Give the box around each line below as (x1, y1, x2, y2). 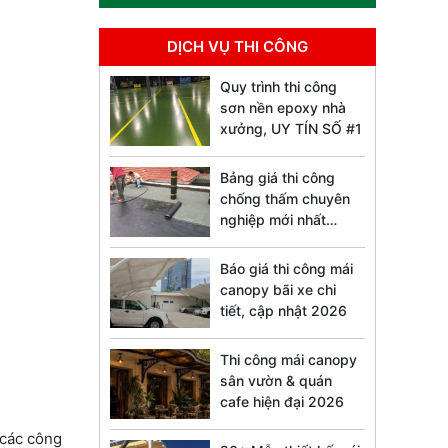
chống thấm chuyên (220, 190, 351, 208)
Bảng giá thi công (220, 169, 336, 187)
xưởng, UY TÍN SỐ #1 (220, 120, 363, 138)
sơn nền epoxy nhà (220, 99, 347, 117)
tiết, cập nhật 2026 (220, 302, 348, 320)
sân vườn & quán (220, 372, 333, 390)
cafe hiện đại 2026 (220, 393, 345, 411)
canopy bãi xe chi (220, 281, 337, 299)
